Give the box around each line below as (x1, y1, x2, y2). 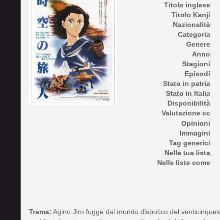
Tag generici (169, 138, 210, 147)
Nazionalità (173, 21, 210, 28)
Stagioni (182, 60, 210, 68)
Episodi (185, 70, 210, 78)
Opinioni (181, 119, 210, 127)
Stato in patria (163, 80, 210, 88)
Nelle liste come (157, 158, 210, 166)
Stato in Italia (166, 89, 210, 98)
